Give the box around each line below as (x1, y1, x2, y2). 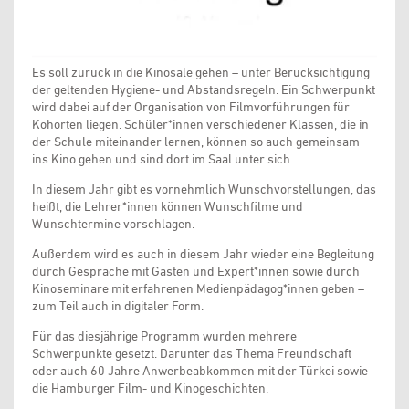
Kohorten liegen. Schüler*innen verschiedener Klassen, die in (32, 117, 369, 132)
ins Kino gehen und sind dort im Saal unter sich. (32, 152, 293, 167)
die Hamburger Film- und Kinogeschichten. (32, 381, 268, 396)
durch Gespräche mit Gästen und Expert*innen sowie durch (32, 264, 360, 279)
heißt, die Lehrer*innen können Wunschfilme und (32, 199, 303, 215)
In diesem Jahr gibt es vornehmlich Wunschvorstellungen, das (32, 182, 376, 197)
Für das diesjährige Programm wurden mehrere (32, 329, 297, 344)
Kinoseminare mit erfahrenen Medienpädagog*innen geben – (32, 281, 364, 297)
